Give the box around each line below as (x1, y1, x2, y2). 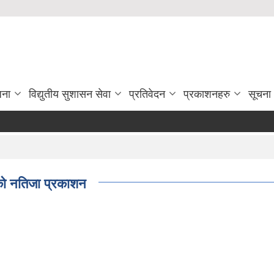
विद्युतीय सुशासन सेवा (29, 88, 111, 100)
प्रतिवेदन (129, 88, 165, 100)
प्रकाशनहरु (183, 88, 230, 100)
